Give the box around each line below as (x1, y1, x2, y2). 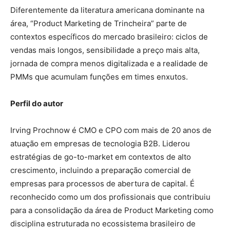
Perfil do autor (10, 99, 63, 109)
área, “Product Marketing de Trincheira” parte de (10, 18, 187, 29)
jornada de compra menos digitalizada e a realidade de (10, 59, 208, 69)
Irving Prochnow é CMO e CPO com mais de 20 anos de (10, 125, 212, 136)
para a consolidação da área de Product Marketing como (10, 205, 214, 216)
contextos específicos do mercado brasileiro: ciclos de (10, 32, 208, 42)
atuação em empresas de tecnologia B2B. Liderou (10, 139, 190, 149)
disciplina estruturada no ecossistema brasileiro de (10, 219, 196, 229)
